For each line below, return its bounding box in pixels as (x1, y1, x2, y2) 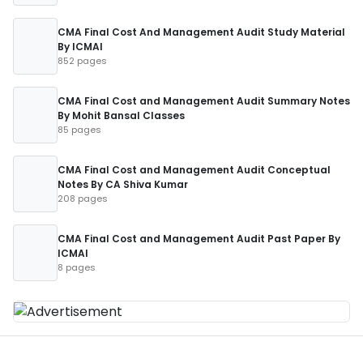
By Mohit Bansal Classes (58, 109, 185, 122)
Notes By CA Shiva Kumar (58, 177, 188, 191)
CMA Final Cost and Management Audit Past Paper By (58, 232, 340, 246)
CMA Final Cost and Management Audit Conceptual (58, 163, 331, 177)
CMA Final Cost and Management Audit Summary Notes (58, 94, 350, 108)
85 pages (58, 123, 101, 136)
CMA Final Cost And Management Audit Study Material (58, 25, 345, 39)
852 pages (58, 54, 107, 67)
